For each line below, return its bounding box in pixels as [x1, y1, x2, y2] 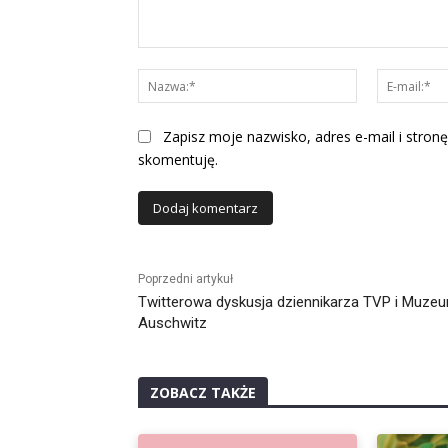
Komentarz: [137, 48, 212, 68]
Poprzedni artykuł [138, 271, 233, 286]
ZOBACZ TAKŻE [150, 382, 256, 402]
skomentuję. [138, 149, 218, 169]
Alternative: [128, 225, 200, 245]
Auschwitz [138, 313, 207, 332]
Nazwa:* [355, 69, 412, 89]
